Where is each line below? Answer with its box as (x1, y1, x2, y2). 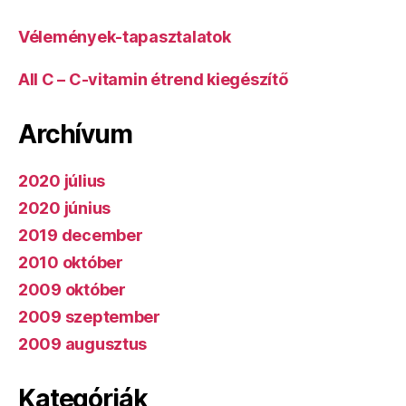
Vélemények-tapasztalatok (18, 27, 231, 46)
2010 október (18, 253, 123, 272)
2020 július (18, 171, 106, 190)
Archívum (18, 119, 132, 150)
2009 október (18, 280, 126, 299)
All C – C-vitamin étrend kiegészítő (18, 70, 288, 89)
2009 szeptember (18, 307, 160, 326)
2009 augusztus (18, 334, 148, 353)
